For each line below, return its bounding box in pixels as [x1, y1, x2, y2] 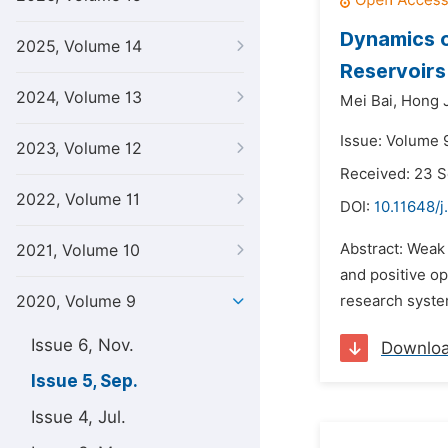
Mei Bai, [340, 92, 397, 110]
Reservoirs [340, 59, 446, 83]
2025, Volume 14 [16, 37, 142, 56]
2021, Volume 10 [16, 241, 140, 260]
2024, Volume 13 [16, 88, 142, 107]
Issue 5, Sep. [31, 371, 138, 391]
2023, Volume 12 [16, 139, 142, 158]
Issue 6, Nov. [31, 335, 134, 355]
